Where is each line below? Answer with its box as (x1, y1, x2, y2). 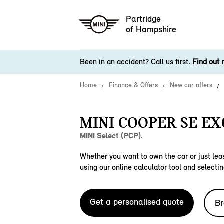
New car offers (170, 81, 212, 89)
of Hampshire (126, 24, 176, 35)
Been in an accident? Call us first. (80, 57, 192, 66)
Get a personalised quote (90, 196, 184, 207)
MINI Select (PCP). (80, 131, 143, 140)
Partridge (126, 13, 161, 25)
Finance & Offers (109, 81, 158, 89)
